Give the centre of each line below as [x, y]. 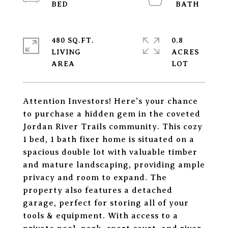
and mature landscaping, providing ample [114, 165]
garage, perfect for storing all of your [106, 203]
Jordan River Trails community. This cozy [113, 127]
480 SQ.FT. [73, 40]
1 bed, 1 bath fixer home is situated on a [109, 139]
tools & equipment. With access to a [101, 216]
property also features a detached [98, 190]
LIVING [66, 52]
